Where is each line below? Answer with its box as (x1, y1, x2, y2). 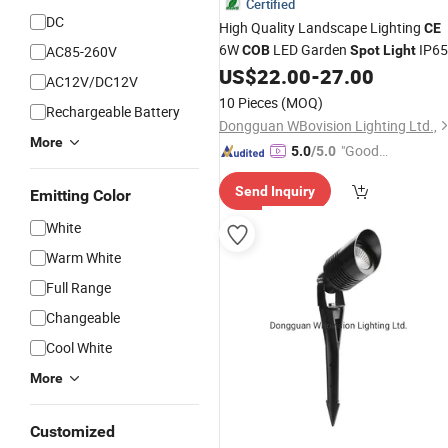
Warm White (46, 248, 121, 267)
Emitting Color (30, 186, 131, 205)
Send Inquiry (235, 183, 315, 199)
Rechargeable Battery (46, 102, 180, 121)
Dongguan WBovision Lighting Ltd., (219, 116, 437, 135)
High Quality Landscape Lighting (219, 18, 424, 37)
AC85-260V (46, 42, 117, 61)
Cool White (46, 338, 112, 357)
